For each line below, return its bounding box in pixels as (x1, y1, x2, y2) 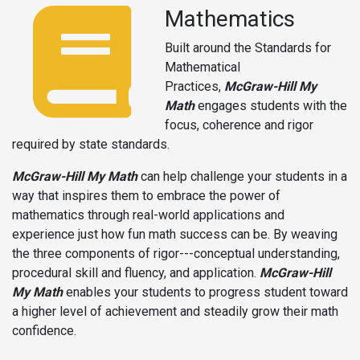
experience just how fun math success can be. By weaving (12, 226, 337, 242)
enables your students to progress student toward (63, 284, 348, 300)
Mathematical (165, 59, 240, 75)
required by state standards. (12, 136, 170, 152)
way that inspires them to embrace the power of (12, 187, 280, 203)
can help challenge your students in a (137, 168, 347, 184)
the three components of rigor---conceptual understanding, (12, 245, 340, 261)
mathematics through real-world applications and (12, 207, 284, 223)
